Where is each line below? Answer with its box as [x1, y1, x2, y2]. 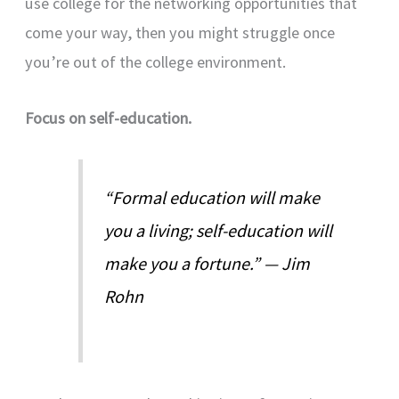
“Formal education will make [104, 185, 321, 208]
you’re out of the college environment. [25, 52, 287, 73]
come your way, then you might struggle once [25, 22, 336, 44]
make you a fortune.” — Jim [104, 251, 311, 274]
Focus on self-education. [25, 107, 192, 128]
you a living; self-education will [104, 218, 333, 241]
